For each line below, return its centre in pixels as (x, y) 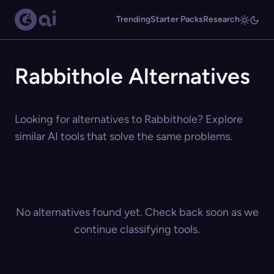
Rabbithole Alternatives (132, 76)
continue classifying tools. (137, 229)
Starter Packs (177, 19)
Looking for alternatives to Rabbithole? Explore (129, 119)
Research (221, 19)
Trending (133, 19)
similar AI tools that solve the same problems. (124, 136)
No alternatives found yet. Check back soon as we (137, 212)
